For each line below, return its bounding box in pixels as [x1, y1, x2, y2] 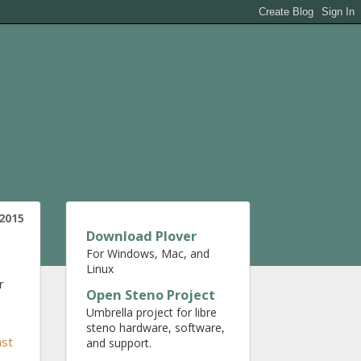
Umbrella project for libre [86, 305, 217, 320]
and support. [86, 335, 151, 351]
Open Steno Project [86, 286, 215, 304]
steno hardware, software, [86, 320, 225, 335]
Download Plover [86, 227, 197, 245]
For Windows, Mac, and [86, 246, 210, 261]
